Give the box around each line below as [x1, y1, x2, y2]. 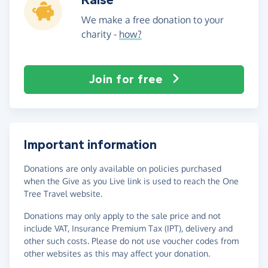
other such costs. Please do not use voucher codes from [24, 235, 239, 246]
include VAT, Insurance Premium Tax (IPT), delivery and [24, 223, 233, 233]
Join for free [89, 72, 162, 86]
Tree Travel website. [24, 188, 102, 199]
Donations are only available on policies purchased [24, 163, 221, 173]
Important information [24, 136, 157, 153]
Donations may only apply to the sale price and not [24, 210, 221, 221]
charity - [81, 28, 119, 40]
